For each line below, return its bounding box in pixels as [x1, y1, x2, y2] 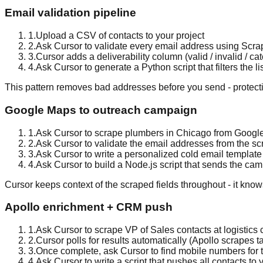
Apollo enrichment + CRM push [5, 201, 173, 214]
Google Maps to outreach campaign [5, 103, 197, 116]
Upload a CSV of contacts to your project [36, 31, 204, 41]
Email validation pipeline [5, 6, 136, 19]
